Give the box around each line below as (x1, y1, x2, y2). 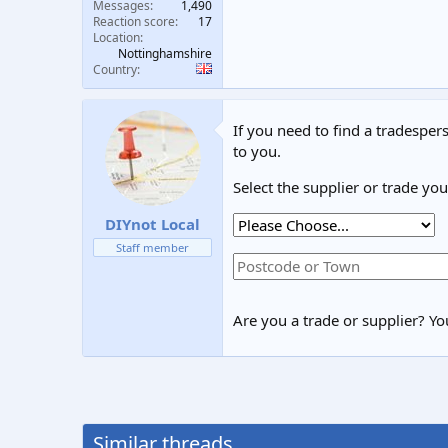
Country (93, 61, 137, 78)
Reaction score (93, 13, 175, 30)
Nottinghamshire (118, 45, 212, 62)
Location (93, 29, 140, 46)
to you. (233, 141, 281, 161)
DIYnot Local (105, 213, 200, 234)
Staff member (116, 239, 189, 255)
